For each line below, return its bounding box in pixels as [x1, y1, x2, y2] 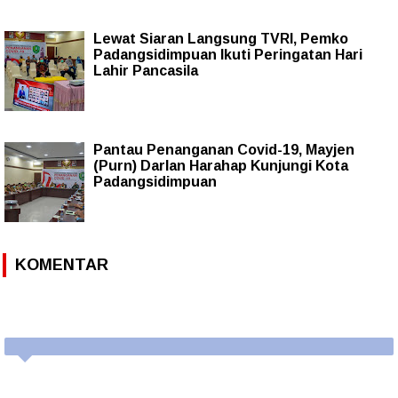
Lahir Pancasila [93, 63, 198, 79]
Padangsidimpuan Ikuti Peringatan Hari [93, 47, 362, 63]
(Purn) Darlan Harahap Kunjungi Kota [93, 158, 348, 174]
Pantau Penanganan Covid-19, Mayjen [93, 142, 354, 158]
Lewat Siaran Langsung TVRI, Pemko [93, 31, 348, 47]
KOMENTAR [15, 256, 108, 275]
